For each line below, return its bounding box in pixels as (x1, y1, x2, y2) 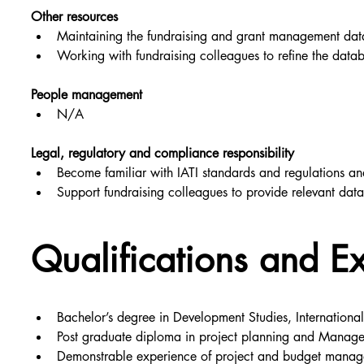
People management (31, 86, 143, 104)
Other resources (31, 8, 119, 26)
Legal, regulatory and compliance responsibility (31, 145, 295, 162)
